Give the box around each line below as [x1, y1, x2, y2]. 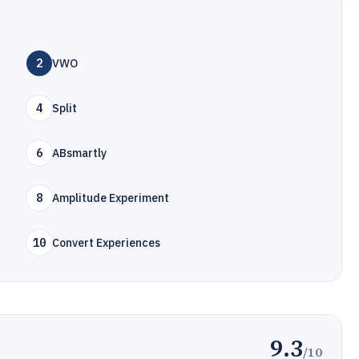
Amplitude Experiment [52, 191, 170, 205]
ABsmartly [52, 146, 107, 160]
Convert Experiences [52, 236, 161, 250]
